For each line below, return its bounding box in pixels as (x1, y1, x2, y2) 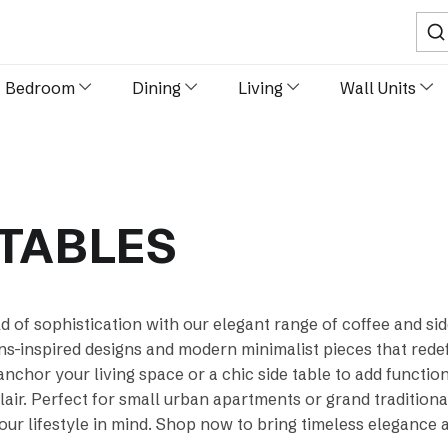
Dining (131, 78, 181, 98)
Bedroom (4, 78, 75, 98)
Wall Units (340, 78, 417, 98)
